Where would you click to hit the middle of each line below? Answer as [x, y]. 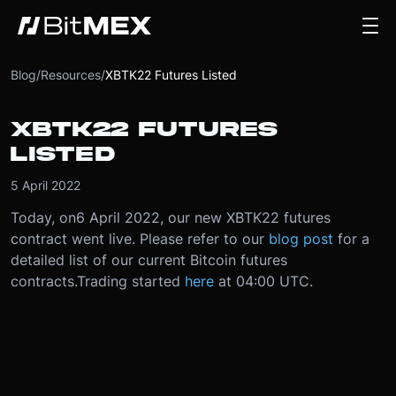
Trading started [131, 281]
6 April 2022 [118, 217]
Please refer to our [204, 239]
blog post [301, 239]
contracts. [44, 281]
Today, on [43, 217]
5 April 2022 [46, 185]
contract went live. [75, 239]
